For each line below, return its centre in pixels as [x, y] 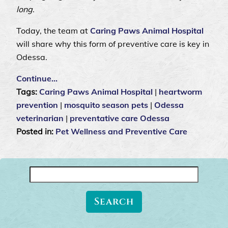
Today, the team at [53, 31]
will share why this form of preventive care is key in [113, 44]
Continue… [37, 79]
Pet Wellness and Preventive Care [121, 132]
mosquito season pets [106, 105]
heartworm [180, 92]
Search [42, 173]
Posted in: [36, 132]
